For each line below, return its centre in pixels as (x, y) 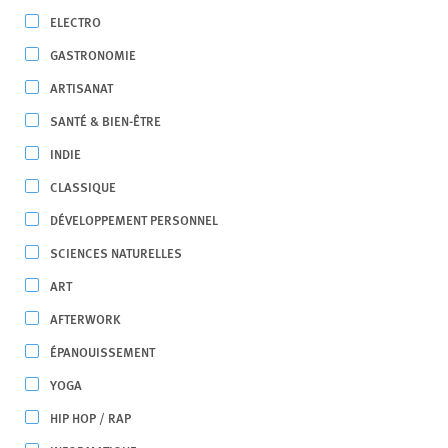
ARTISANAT (81, 87)
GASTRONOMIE (93, 54)
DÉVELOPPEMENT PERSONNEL (134, 219)
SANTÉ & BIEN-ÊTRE (105, 120)
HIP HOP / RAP (90, 417)
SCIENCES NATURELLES (116, 252)
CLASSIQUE (83, 186)
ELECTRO (75, 21)
